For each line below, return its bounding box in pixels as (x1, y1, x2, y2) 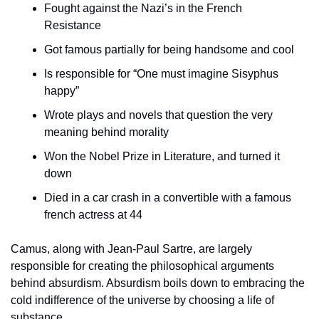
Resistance (44, 19, 101, 32)
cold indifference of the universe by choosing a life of (11, 294, 274, 307)
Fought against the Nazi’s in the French (44, 2, 242, 15)
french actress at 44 (44, 209, 142, 221)
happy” (44, 85, 79, 98)
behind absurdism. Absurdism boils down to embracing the (11, 277, 305, 290)
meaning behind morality (44, 126, 169, 139)
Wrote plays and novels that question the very (44, 109, 273, 122)
